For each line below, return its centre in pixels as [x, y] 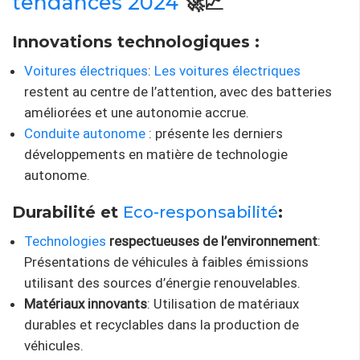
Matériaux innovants [86, 303]
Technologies [65, 241]
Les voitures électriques [227, 70]
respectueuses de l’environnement [212, 241]
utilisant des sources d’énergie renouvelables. [162, 282]
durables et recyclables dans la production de [162, 324]
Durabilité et [67, 212]
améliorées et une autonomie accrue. [137, 112]
